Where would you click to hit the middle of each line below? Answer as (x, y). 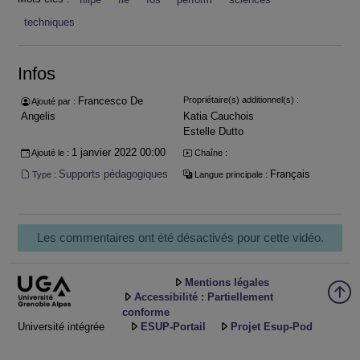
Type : (44, 174)
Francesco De (110, 101)
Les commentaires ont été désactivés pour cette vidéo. (180, 237)
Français (290, 174)
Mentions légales (227, 283)
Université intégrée (61, 326)
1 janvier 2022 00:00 (118, 153)
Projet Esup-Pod (272, 327)
